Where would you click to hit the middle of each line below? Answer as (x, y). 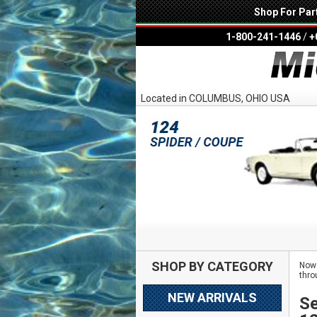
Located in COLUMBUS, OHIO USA (215, 99)
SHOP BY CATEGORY (212, 266)
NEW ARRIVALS (212, 298)
